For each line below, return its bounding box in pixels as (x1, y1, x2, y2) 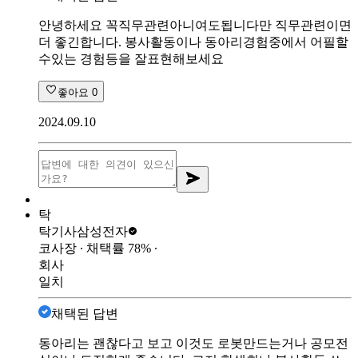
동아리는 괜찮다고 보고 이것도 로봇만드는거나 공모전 (38, 336, 348, 351)
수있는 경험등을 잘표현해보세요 (38, 52, 224, 66)
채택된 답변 (51, 307, 118, 321)
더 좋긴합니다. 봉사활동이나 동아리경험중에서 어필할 (38, 35, 348, 50)
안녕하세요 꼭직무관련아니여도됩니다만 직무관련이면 (38, 18, 352, 33)
